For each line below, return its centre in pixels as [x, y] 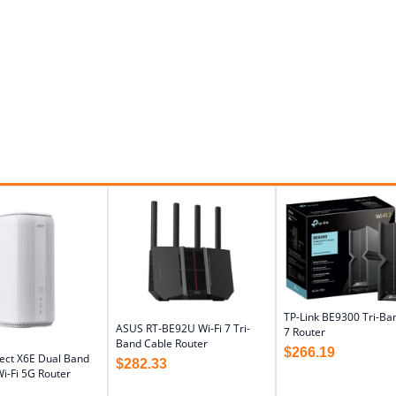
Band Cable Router [162, 343]
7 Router [305, 332]
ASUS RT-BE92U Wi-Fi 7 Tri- [183, 328]
